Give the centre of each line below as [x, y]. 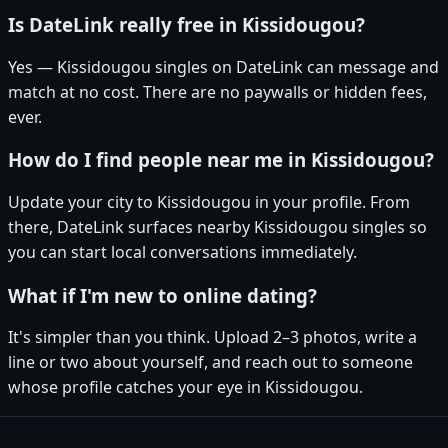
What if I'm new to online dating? [162, 295]
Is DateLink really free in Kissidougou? [186, 24]
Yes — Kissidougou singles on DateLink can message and [223, 66]
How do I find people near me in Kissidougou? [221, 160]
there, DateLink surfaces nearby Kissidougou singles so [217, 227]
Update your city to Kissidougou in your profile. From [209, 202]
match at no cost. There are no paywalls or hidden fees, [217, 91]
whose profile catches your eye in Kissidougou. [185, 387]
